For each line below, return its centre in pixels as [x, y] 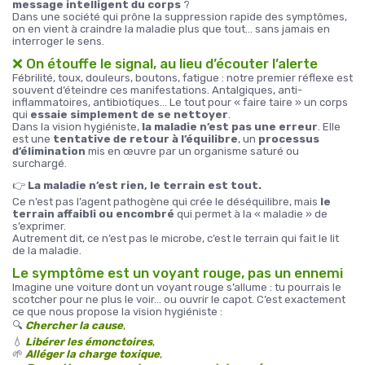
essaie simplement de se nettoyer [129, 114]
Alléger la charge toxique [92, 354]
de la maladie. [47, 251]
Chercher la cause [74, 325]
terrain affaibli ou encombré [93, 214]
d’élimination [49, 151]
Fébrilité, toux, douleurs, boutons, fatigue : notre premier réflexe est [182, 78]
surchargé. [40, 163]
